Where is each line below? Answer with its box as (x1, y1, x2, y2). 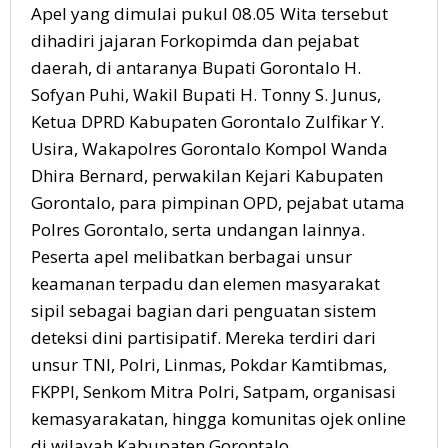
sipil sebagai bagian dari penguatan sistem (31, 299, 376, 323)
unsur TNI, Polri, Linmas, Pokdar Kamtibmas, (31, 353, 387, 377)
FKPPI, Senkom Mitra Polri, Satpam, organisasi (31, 380, 396, 404)
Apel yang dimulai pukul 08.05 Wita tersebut (31, 2, 388, 26)
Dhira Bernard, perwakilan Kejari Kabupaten (31, 164, 383, 188)
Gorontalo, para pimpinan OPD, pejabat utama (31, 191, 405, 215)
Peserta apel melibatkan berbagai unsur (31, 245, 352, 269)
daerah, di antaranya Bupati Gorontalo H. (31, 56, 361, 80)
